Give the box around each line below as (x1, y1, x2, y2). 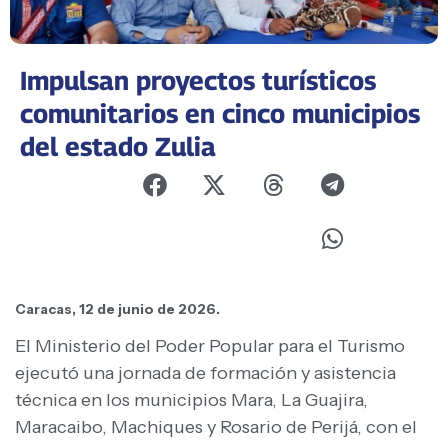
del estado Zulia (20, 131, 216, 163)
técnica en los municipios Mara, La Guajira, (15, 388, 368, 411)
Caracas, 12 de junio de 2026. (15, 300, 220, 317)
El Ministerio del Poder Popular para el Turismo (15, 334, 405, 357)
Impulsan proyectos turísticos (20, 65, 376, 97)
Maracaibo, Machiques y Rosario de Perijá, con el (15, 415, 417, 438)
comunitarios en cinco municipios (20, 98, 420, 130)
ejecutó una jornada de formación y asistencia (15, 361, 396, 384)
